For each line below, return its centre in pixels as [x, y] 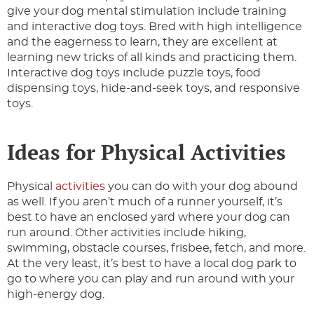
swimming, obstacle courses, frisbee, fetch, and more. [156, 248]
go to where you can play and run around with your [151, 279]
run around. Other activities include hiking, [127, 233]
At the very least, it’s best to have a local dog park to [152, 264]
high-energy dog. [56, 295]
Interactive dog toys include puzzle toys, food [134, 73]
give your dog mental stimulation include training [147, 12]
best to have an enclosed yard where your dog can [149, 218]
